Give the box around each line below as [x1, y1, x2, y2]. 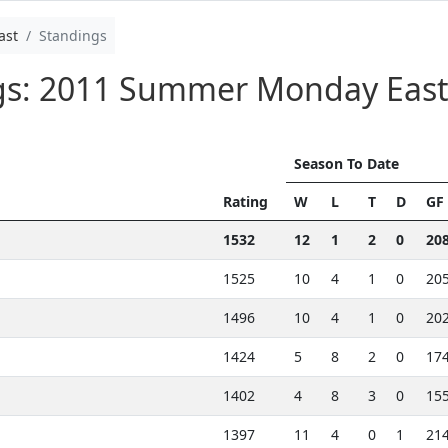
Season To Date [293, 154, 399, 173]
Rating [222, 192, 268, 211]
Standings [38, 26, 107, 45]
